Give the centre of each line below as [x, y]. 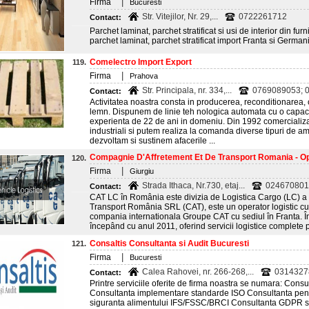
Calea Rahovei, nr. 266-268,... [198, 272]
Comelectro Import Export [141, 62]
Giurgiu [142, 171]
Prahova [144, 76]
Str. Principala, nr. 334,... [187, 90]
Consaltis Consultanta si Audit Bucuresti [169, 243]
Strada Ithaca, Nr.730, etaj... [193, 186]
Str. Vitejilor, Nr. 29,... [180, 17]
